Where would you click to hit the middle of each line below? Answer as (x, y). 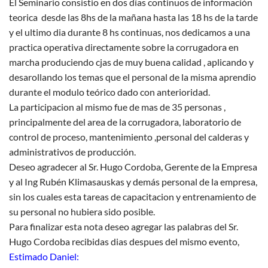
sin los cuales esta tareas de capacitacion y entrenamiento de (133, 197)
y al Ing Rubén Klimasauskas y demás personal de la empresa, (133, 182)
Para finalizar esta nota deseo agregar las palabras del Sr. (124, 227)
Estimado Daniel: (44, 257)
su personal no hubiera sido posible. (82, 212)
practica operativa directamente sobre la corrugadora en (124, 47)
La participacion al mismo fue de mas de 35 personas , (117, 107)
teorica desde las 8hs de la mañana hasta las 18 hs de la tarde (133, 17)
